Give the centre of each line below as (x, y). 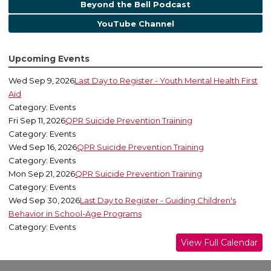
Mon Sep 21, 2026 (42, 174)
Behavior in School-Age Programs (75, 214)
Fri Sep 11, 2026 (37, 121)
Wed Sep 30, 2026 (44, 201)
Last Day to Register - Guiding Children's (158, 201)
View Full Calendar (219, 243)
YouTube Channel (135, 24)
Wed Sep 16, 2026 (43, 147)
